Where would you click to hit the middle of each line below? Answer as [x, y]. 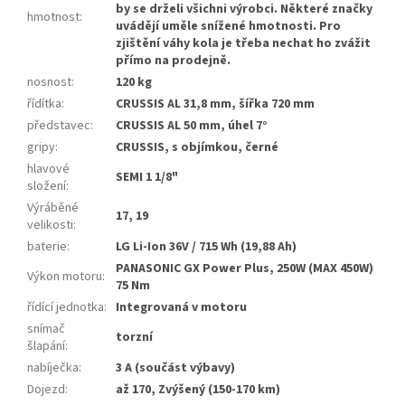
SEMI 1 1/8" [147, 178]
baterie [47, 247]
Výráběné [53, 208]
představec [59, 126]
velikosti [50, 226]
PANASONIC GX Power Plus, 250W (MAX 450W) [245, 269]
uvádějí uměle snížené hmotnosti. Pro [228, 27]
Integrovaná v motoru [181, 308]
